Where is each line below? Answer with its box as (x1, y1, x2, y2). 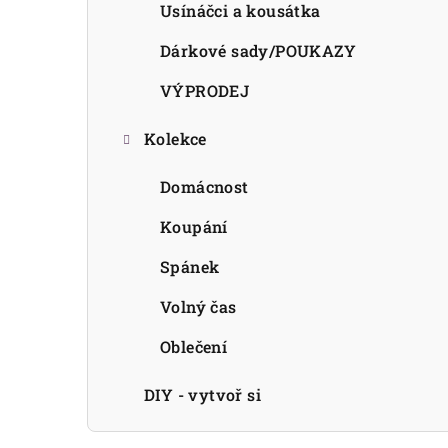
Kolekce (144, 127, 207, 149)
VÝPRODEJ (160, 79, 250, 101)
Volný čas (160, 295, 237, 317)
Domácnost (160, 175, 249, 197)
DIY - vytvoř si (144, 383, 262, 405)
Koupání (160, 215, 228, 237)
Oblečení (160, 335, 228, 357)
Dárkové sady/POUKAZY (160, 39, 356, 61)
